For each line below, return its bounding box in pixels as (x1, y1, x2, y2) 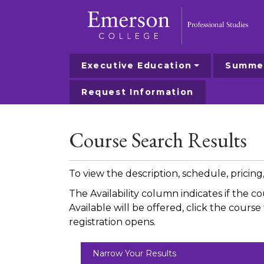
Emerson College (60, 78, 149, 91)
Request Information (81, 87, 194, 98)
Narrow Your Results (93, 248, 176, 259)
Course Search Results (69, 127, 247, 154)
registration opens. (69, 216, 156, 228)
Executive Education (81, 60, 192, 71)
